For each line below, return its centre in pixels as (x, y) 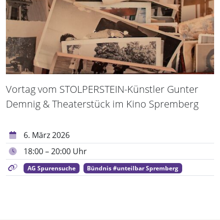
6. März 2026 (47, 135)
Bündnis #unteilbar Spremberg (133, 168)
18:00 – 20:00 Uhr (55, 151)
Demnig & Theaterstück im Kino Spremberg (102, 104)
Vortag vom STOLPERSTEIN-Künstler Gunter (102, 89)
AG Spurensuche (51, 168)
